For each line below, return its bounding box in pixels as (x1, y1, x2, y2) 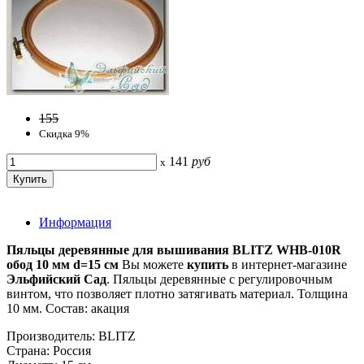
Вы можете (122, 257, 187, 271)
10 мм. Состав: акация (6, 301, 129, 315)
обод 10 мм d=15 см (6, 257, 122, 271)
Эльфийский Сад (6, 271, 106, 286)
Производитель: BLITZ (6, 328, 136, 343)
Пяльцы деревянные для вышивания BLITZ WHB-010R (6, 242, 341, 257)
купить (187, 257, 232, 271)
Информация (39, 214, 111, 229)
